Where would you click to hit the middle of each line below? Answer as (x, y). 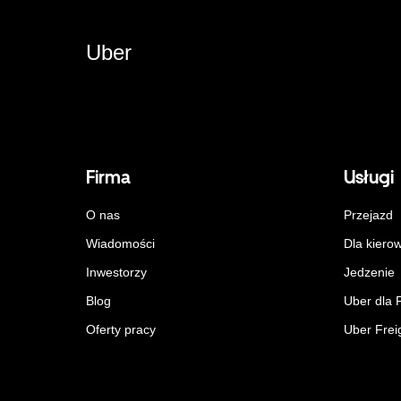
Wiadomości (120, 243)
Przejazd (368, 214)
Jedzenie (369, 272)
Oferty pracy (121, 329)
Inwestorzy (116, 272)
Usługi (369, 177)
